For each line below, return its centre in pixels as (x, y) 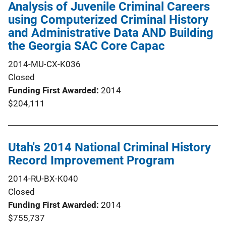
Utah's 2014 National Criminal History (109, 147)
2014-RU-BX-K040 (43, 178)
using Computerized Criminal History (108, 19)
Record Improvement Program (91, 160)
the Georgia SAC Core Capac (87, 46)
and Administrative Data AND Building (111, 33)
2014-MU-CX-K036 (44, 64)
